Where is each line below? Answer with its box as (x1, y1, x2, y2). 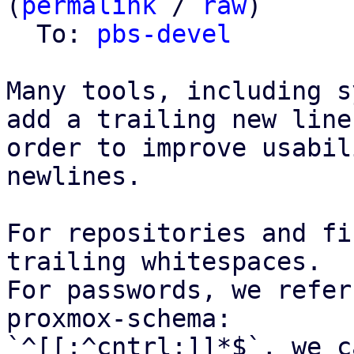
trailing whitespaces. (6, 247, 322, 276)
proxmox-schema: (6, 304, 232, 333)
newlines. (6, 162, 141, 190)
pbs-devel (96, 20, 232, 48)
